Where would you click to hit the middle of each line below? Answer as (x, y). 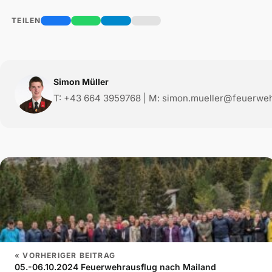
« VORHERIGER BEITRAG (65, 256)
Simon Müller (81, 82)
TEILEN (25, 21)
